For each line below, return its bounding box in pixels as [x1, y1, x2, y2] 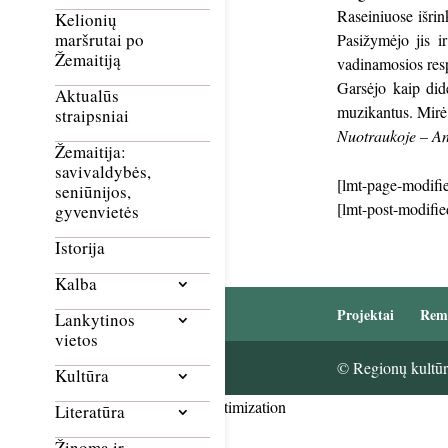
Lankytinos [55, 308, 135, 332]
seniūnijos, [55, 180, 131, 204]
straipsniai [55, 104, 129, 128]
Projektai [336, 304, 394, 326]
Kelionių [55, 8, 117, 32]
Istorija [55, 236, 105, 260]
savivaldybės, [55, 160, 151, 184]
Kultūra [55, 364, 109, 388]
